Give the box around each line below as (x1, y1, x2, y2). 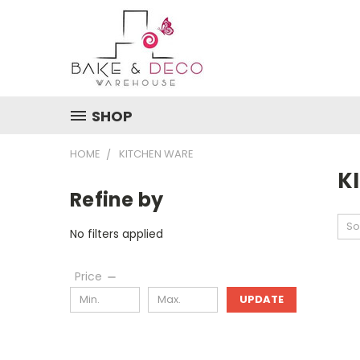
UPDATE (239, 291, 284, 307)
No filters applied (70, 225, 163, 242)
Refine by (70, 186, 164, 213)
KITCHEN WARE (119, 146, 194, 162)
